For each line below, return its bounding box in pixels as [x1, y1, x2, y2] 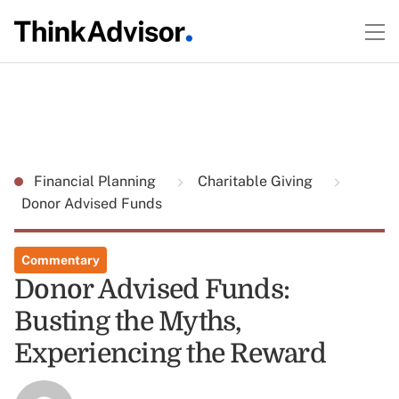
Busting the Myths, [14, 306, 241, 337]
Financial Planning [34, 173, 159, 190]
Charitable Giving [194, 173, 316, 190]
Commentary [21, 253, 100, 267]
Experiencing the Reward [14, 338, 326, 369]
